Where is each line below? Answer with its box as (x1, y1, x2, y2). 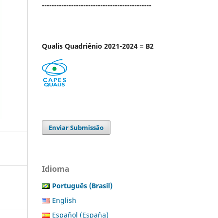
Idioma (42, 163, 70, 174)
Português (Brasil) (52, 181, 112, 190)
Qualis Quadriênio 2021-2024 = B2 (42, 41, 154, 51)
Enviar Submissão (49, 123, 104, 132)
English (52, 195, 76, 205)
